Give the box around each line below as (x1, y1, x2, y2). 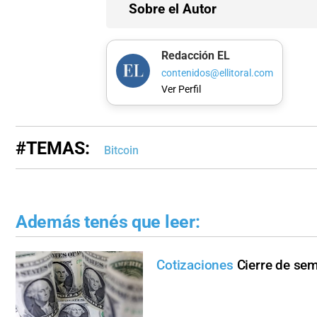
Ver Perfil (161, 83, 201, 96)
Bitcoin (104, 144, 139, 158)
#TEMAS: (16, 138, 90, 159)
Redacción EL (161, 49, 230, 63)
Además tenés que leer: (16, 212, 200, 233)
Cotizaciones (156, 256, 234, 273)
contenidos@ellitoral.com (161, 67, 273, 79)
